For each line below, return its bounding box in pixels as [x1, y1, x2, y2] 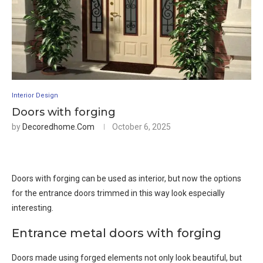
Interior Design [12, 92, 58, 100]
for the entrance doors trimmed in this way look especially [12, 188, 225, 198]
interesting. [12, 203, 53, 213]
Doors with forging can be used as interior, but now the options [12, 174, 241, 184]
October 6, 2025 [112, 122, 171, 132]
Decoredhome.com [22, 122, 95, 132]
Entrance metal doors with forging [12, 226, 221, 241]
